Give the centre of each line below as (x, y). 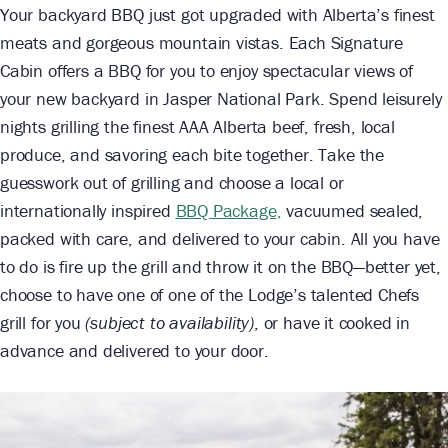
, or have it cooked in (332, 323)
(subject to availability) (169, 323)
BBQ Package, (228, 211)
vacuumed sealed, (352, 211)
